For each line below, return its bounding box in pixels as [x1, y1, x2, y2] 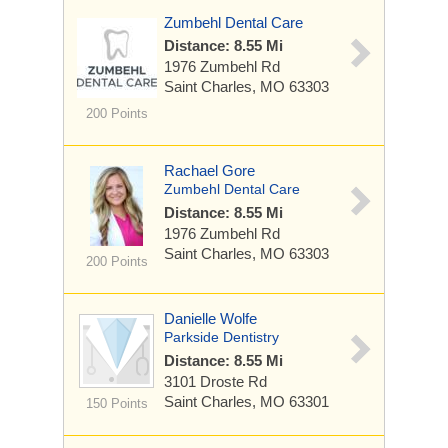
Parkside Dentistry [164, 329, 279, 345]
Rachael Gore [164, 162, 255, 179]
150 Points [85, 396, 148, 411]
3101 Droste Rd [164, 373, 267, 390]
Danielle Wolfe [164, 310, 257, 327]
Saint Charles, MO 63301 [164, 393, 329, 410]
